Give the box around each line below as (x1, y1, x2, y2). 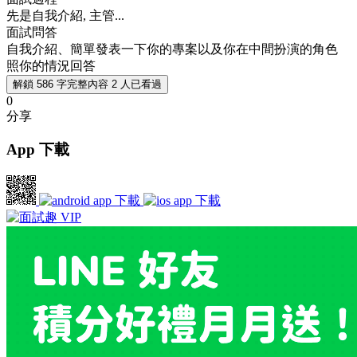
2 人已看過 (112, 77, 162, 90)
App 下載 (6, 141, 69, 159)
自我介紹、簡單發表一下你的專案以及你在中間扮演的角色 (6, 41, 338, 56)
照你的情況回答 (6, 58, 96, 73)
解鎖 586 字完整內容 (13, 77, 108, 90)
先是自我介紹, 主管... (6, 8, 124, 22)
